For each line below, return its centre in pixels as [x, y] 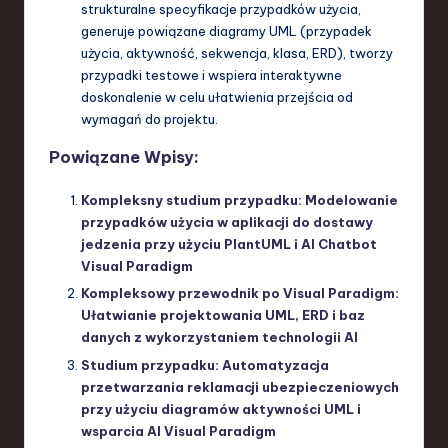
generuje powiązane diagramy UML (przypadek [226, 31]
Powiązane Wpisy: [124, 157]
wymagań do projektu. [149, 119]
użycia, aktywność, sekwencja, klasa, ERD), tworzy [237, 53]
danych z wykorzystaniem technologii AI [219, 337]
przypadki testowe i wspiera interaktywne [211, 75]
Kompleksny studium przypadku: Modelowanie [239, 200]
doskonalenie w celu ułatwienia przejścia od [217, 97]
